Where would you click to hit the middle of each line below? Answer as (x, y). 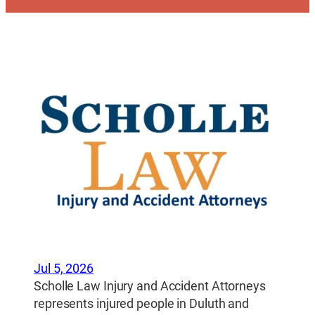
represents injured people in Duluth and (142, 304)
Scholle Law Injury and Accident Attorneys (150, 286)
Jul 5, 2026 (64, 269)
